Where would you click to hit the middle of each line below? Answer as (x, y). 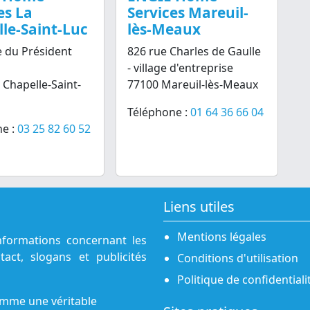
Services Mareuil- (188, 12)
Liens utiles (199, 207)
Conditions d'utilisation (238, 258)
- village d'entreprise (181, 68)
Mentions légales (222, 237)
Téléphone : (159, 112)
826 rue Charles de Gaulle (194, 51)
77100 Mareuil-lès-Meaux (193, 84)
